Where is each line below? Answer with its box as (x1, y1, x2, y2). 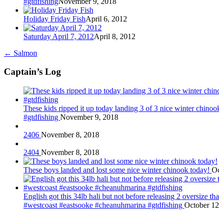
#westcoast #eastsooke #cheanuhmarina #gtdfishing (23, 201, 184, 210)
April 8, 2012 (94, 32, 135, 41)
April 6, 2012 (86, 14, 127, 23)
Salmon (12, 48, 37, 57)
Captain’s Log (4, 66, 61, 77)
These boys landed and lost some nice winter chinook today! (23, 166, 212, 175)
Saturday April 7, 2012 (23, 32, 94, 41)
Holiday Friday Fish (23, 14, 86, 23)
